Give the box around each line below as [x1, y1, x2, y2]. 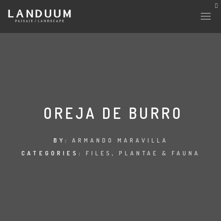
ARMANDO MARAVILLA [72, 137, 168, 144]
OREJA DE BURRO [43, 104, 183, 122]
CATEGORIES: [21, 149, 86, 157]
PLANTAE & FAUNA [118, 149, 200, 157]
